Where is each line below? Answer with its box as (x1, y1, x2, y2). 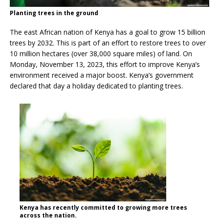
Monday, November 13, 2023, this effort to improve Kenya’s (10, 59, 200, 69)
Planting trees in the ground (10, 8, 98, 17)
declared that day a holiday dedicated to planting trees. (10, 81, 185, 90)
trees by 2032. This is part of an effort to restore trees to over (10, 38, 206, 47)
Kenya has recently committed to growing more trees (20, 203, 187, 212)
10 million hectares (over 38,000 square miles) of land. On (10, 48, 192, 58)
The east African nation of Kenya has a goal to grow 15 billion (10, 27, 205, 37)
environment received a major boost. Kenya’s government (10, 70, 194, 80)
